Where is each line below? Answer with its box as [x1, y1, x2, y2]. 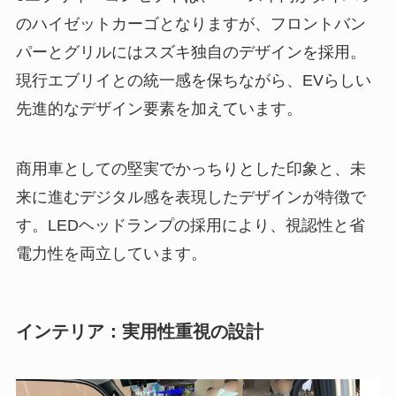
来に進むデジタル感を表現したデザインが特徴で [15, 187, 366, 206]
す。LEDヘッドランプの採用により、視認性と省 [15, 216, 365, 234]
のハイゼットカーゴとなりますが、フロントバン [15, 15, 366, 34]
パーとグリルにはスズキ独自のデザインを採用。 [15, 43, 366, 62]
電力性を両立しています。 [15, 244, 207, 263]
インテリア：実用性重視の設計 [15, 322, 263, 342]
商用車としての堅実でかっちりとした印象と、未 [15, 159, 366, 178]
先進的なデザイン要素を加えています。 [15, 100, 302, 118]
